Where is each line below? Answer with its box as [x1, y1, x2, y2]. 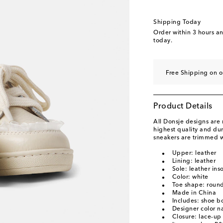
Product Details [153, 103, 213, 111]
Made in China [172, 190, 216, 196]
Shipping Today [153, 19, 201, 25]
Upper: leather [172, 150, 217, 156]
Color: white [172, 174, 209, 180]
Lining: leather [172, 158, 216, 164]
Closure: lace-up [172, 214, 222, 220]
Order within [153, 30, 193, 36]
